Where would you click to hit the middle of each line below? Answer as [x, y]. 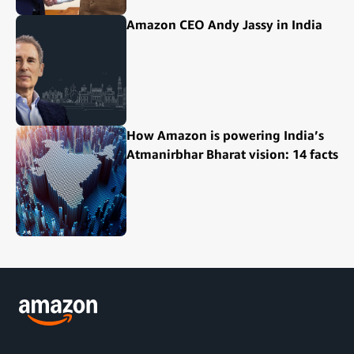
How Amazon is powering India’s [225, 135]
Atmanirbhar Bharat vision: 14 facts [232, 154]
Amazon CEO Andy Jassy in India [224, 24]
